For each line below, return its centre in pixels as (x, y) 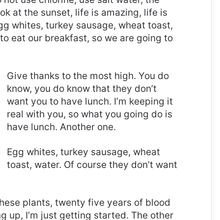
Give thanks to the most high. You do (88, 76)
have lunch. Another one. (61, 127)
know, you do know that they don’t (82, 89)
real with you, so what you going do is (89, 114)
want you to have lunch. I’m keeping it (90, 102)
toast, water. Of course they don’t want (92, 165)
